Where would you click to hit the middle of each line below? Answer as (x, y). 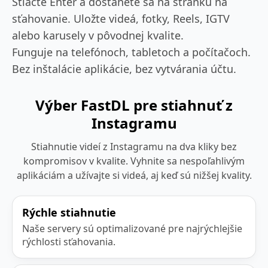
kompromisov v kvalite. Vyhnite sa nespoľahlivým (134, 161)
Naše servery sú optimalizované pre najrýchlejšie (132, 228)
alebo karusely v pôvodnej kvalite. (98, 35)
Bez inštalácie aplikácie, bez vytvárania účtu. (124, 68)
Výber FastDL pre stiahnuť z (134, 105)
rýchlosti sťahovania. (69, 241)
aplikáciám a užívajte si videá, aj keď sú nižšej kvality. (134, 175)
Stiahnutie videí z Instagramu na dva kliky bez (134, 146)
